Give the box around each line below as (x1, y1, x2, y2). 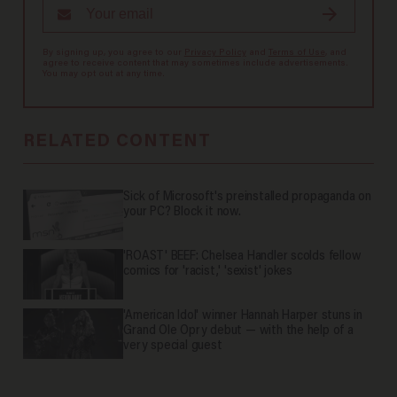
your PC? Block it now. (123, 206, 241, 220)
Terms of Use (268, 49, 325, 58)
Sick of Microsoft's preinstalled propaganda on (123, 191, 371, 205)
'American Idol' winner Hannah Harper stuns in (123, 309, 362, 323)
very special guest (123, 339, 222, 354)
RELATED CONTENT (22, 133, 211, 152)
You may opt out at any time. (42, 70, 165, 80)
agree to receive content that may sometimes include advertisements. (42, 59, 348, 69)
